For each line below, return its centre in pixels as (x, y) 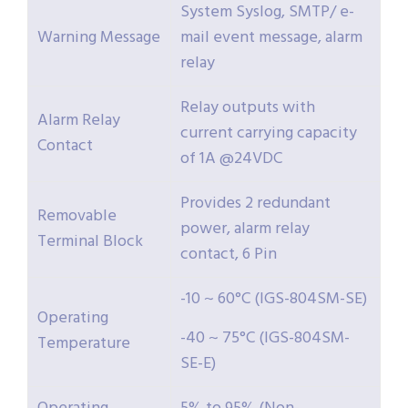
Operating (73, 319)
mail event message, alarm (271, 38)
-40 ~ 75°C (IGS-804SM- (265, 339)
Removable (77, 217)
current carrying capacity (269, 134)
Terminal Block (90, 242)
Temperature (84, 344)
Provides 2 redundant (255, 204)
